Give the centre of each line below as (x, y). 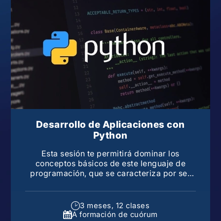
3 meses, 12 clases (115, 205)
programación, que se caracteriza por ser (110, 173)
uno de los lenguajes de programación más (110, 183)
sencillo (110, 193)
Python (110, 135)
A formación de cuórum (115, 214)
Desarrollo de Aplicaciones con (110, 124)
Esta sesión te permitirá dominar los (110, 153)
